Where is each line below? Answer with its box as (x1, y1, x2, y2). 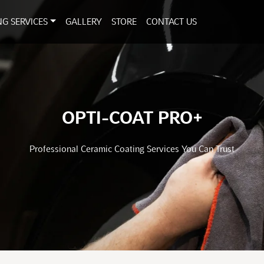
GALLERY (65, 17, 103, 27)
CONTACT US (146, 17, 197, 27)
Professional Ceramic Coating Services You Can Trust (29, 144, 235, 154)
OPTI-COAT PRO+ (61, 108, 203, 128)
